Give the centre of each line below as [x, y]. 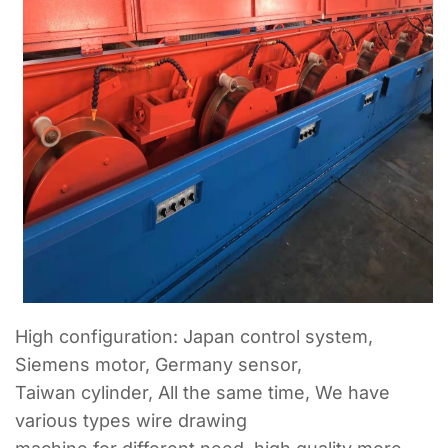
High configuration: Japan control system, [194, 336]
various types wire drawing [131, 420]
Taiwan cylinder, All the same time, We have [202, 392]
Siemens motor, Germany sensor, [158, 364]
